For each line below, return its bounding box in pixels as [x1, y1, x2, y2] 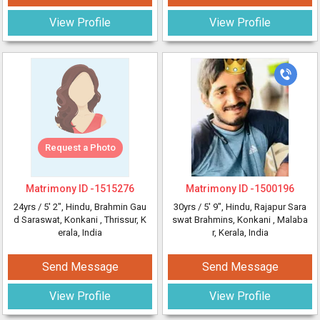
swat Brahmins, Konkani [172, 214, 273, 225]
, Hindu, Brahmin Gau [61, 201, 146, 212]
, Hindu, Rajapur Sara [221, 201, 306, 212]
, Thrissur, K [100, 214, 146, 225]
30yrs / [174, 201, 204, 212]
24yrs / [14, 201, 44, 212]
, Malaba [273, 214, 308, 225]
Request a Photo [44, 142, 116, 153]
